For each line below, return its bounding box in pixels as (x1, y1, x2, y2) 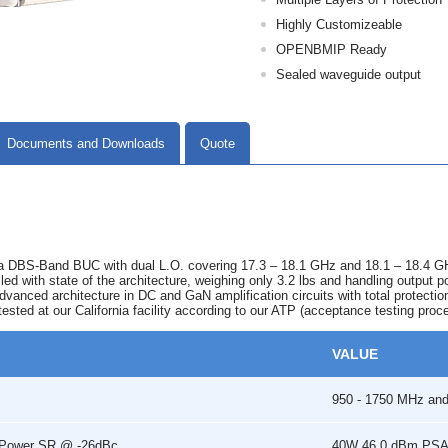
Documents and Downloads (7, 136, 165, 152)
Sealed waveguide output (276, 67, 421, 83)
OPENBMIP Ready (276, 42, 387, 58)
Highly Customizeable (276, 17, 402, 33)
